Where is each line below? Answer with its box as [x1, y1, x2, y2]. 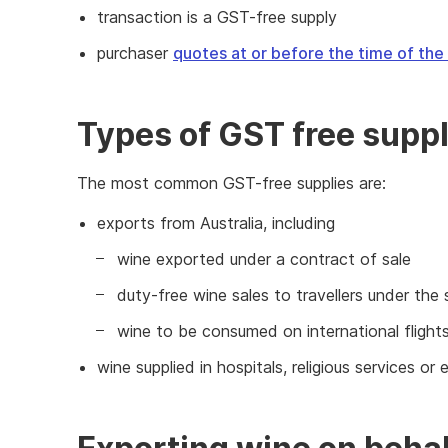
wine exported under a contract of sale [117, 249, 411, 269]
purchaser [97, 43, 173, 63]
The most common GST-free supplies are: [77, 173, 386, 193]
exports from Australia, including [97, 213, 345, 233]
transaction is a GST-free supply [97, 7, 337, 27]
